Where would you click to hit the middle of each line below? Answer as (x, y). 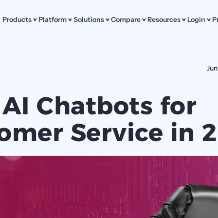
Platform (52, 19)
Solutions (89, 19)
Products (17, 19)
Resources (164, 19)
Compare (126, 19)
